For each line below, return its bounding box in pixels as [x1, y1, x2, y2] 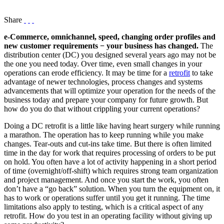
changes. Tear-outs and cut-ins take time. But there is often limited [4, 139, 211, 148]
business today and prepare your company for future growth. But [4, 95, 208, 104]
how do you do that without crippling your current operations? [4, 104, 200, 113]
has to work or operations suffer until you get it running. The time [4, 193, 210, 202]
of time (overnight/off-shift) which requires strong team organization [4, 166, 218, 175]
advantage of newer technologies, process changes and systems [4, 77, 202, 86]
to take [190, 68, 213, 77]
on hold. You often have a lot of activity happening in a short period [4, 157, 216, 166]
